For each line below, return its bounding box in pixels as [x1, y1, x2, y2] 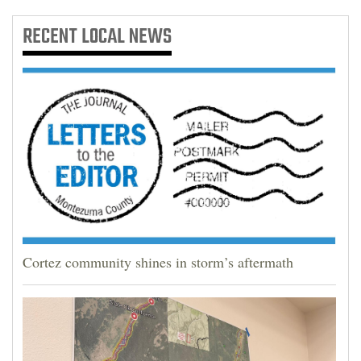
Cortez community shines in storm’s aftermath [23, 251, 293, 272]
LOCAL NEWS [81, 21, 172, 54]
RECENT [23, 21, 81, 54]
